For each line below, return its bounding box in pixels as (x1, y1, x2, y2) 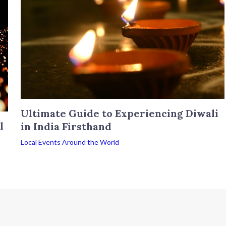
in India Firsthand (20, 120, 111, 133)
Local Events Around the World (20, 137, 119, 146)
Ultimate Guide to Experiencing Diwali (20, 106, 218, 120)
